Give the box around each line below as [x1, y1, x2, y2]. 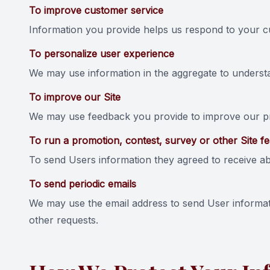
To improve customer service [29, 4, 163, 16]
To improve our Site [29, 91, 121, 103]
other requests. [29, 214, 98, 226]
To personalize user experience [29, 48, 174, 60]
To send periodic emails [29, 178, 136, 190]
